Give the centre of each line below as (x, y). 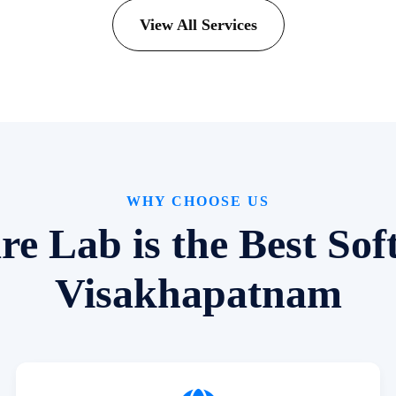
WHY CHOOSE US (198, 201)
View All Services (198, 25)
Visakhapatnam (198, 293)
